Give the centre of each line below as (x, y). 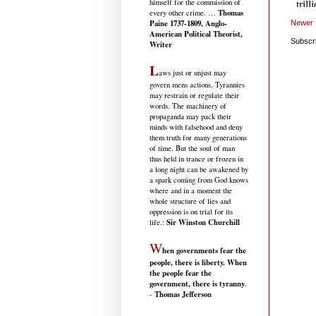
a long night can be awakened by (199, 169)
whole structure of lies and (190, 201)
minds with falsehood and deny (196, 127)
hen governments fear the (204, 250)
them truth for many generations (198, 137)
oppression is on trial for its (191, 211)
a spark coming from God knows (199, 180)
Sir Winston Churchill (203, 222)
